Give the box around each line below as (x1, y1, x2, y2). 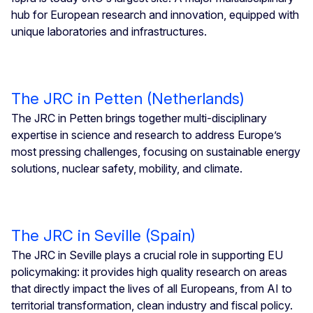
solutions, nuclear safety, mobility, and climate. (11, 161, 242, 175)
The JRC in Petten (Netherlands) (11, 89, 245, 108)
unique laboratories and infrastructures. (11, 24, 207, 38)
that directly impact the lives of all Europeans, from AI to (11, 281, 292, 296)
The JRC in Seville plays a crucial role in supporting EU (11, 247, 283, 262)
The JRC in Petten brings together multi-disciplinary (11, 110, 267, 125)
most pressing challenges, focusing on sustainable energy (11, 144, 300, 159)
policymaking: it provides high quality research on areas (11, 264, 287, 279)
